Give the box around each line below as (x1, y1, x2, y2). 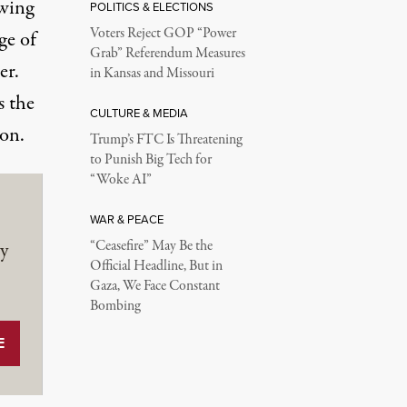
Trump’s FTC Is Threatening (89, 129, 243, 150)
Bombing (89, 295, 141, 316)
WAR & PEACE (89, 210, 164, 228)
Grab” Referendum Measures (89, 43, 245, 64)
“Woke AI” (89, 169, 152, 190)
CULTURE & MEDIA (89, 104, 188, 122)
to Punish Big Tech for (89, 149, 212, 170)
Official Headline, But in (89, 255, 223, 276)
